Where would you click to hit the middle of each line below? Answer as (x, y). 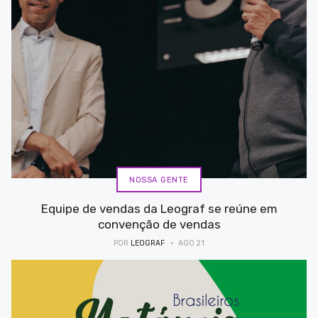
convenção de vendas (159, 224)
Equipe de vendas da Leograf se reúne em (159, 209)
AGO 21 (191, 243)
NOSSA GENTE (159, 180)
